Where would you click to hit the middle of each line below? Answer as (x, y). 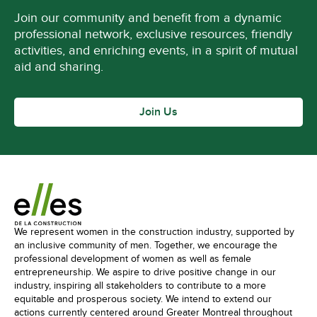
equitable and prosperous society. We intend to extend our (143, 299)
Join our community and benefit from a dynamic (148, 18)
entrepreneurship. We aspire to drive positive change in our (145, 272)
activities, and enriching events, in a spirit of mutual (156, 50)
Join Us (158, 112)
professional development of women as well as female (133, 259)
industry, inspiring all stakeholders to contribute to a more (140, 286)
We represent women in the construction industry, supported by (154, 232)
